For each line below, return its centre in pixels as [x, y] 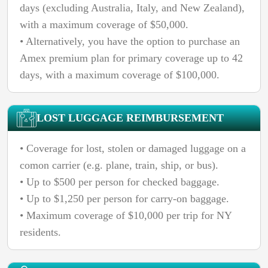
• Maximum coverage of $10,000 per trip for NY [126, 215]
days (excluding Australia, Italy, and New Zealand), [132, 7]
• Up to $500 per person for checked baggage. [120, 182]
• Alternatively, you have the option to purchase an [130, 41]
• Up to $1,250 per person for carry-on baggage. [124, 198]
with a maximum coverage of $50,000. [104, 24]
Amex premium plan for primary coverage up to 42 [131, 58]
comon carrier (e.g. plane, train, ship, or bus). [119, 165]
